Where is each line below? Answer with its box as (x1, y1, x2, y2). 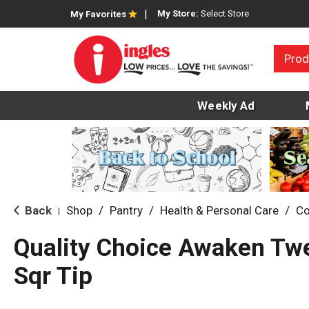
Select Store (201, 8, 249, 19)
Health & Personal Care (160, 203, 279, 218)
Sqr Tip (14, 262, 92, 291)
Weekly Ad (197, 99, 255, 113)
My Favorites (70, 9, 126, 19)
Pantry (110, 203, 143, 218)
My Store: (157, 8, 201, 19)
